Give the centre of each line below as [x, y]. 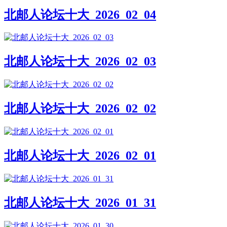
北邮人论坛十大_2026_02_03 [80, 62]
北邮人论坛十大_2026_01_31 [80, 202]
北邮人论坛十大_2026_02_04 [80, 14]
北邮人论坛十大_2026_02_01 [80, 156]
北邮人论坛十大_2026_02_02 [80, 109]
